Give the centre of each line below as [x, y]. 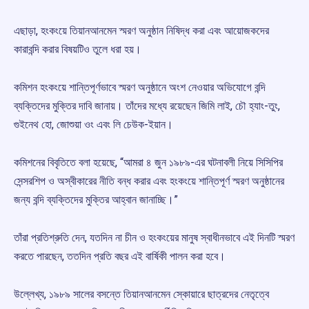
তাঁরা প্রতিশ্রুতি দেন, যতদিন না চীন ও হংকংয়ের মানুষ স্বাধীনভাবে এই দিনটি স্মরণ [154, 238]
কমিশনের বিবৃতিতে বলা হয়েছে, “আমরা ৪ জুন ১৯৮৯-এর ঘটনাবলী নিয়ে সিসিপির [148, 163]
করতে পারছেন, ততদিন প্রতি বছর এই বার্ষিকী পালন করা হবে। [120, 257]
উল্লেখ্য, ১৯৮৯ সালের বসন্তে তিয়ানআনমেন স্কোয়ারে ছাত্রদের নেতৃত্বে [141, 295]
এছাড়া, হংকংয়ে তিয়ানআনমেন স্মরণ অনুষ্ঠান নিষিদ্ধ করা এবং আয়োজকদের [141, 31]
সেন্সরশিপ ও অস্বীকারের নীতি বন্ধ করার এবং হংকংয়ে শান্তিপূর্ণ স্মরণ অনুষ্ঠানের [149, 181]
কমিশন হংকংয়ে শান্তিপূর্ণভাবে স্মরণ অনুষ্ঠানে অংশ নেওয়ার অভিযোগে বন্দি [140, 88]
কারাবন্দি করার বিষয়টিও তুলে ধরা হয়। [78, 50]
